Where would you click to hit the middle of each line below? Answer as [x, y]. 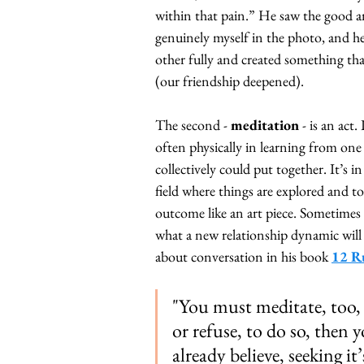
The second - [193, 125]
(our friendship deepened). [230, 81]
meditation [265, 125]
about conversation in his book [242, 257]
